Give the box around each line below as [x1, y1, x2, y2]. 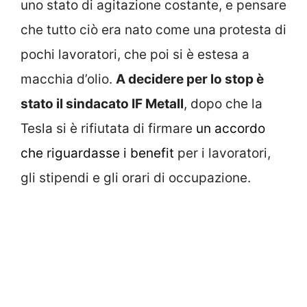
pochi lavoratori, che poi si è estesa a [21, 46, 249, 62]
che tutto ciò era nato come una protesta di [21, 21, 286, 38]
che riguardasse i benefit [21, 145, 174, 161]
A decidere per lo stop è [116, 71, 264, 87]
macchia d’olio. [21, 71, 116, 87]
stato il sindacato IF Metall [21, 95, 184, 112]
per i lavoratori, [174, 145, 271, 161]
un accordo [196, 120, 265, 136]
